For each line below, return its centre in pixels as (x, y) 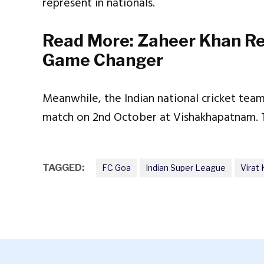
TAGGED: (63, 168)
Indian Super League (186, 168)
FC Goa (116, 168)
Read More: (90, 41)
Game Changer (103, 60)
